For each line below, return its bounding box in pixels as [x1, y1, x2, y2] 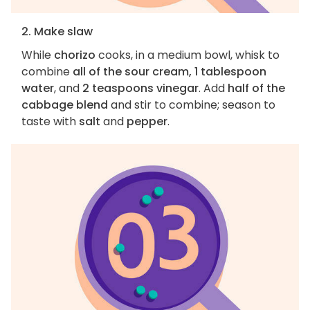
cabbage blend [21, 97, 108, 113]
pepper [127, 113, 167, 130]
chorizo [54, 47, 95, 64]
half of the [228, 80, 285, 97]
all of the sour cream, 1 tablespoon [73, 64, 266, 80]
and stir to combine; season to [108, 97, 275, 113]
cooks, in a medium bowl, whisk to [95, 47, 280, 64]
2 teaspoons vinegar [82, 80, 199, 97]
